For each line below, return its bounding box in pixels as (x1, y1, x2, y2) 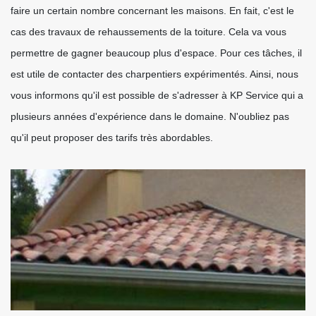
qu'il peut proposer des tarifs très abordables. (11, 132, 213, 143)
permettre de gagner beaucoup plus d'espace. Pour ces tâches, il (11, 47, 302, 59)
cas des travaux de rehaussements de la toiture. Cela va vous (11, 26, 286, 37)
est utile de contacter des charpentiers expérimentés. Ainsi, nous (11, 68, 298, 80)
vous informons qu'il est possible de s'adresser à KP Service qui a (11, 90, 303, 101)
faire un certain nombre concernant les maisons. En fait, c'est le (11, 5, 294, 16)
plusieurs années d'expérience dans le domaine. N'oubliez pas (11, 111, 289, 122)
